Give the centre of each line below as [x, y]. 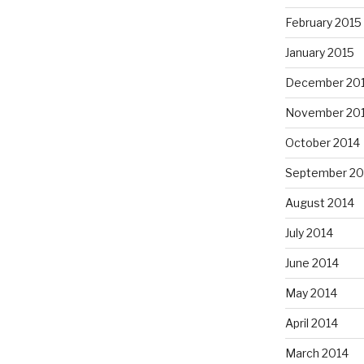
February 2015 [323, 23]
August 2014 [319, 203]
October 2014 [322, 143]
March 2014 [316, 353]
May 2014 [311, 293]
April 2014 [311, 323]
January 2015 [319, 53]
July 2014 [309, 233]
